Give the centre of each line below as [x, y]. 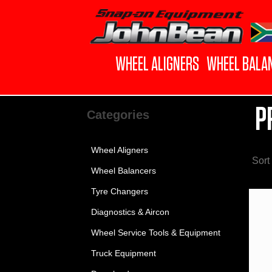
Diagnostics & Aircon [130, 212]
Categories [118, 115]
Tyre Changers [119, 191]
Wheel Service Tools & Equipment [155, 233]
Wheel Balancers [123, 171]
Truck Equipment [123, 253]
